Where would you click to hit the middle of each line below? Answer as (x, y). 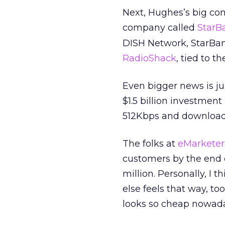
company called (160, 28)
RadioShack (149, 58)
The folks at (150, 144)
